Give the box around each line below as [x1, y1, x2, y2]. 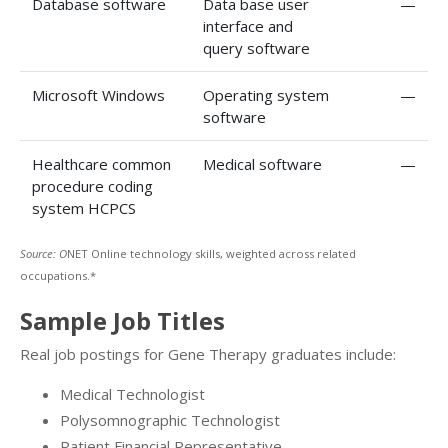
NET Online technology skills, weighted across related [67, 246, 356, 262]
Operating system [203, 84, 329, 105]
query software [203, 37, 310, 58]
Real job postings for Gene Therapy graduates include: [20, 343, 396, 364]
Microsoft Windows [32, 84, 165, 105]
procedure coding [32, 175, 153, 196]
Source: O [20, 246, 67, 262]
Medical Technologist [60, 383, 205, 404]
